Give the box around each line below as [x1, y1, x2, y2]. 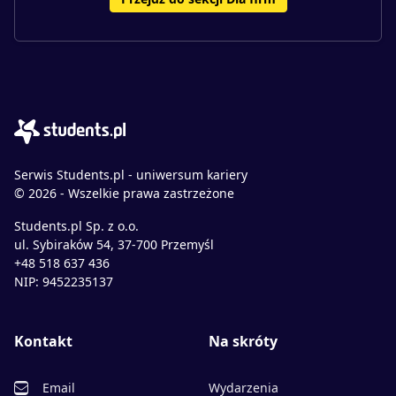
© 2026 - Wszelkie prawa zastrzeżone [14, 185, 234, 202]
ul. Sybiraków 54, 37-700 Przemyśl [14, 236, 214, 254]
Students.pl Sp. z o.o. [14, 217, 139, 235]
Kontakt [14, 331, 72, 352]
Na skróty [209, 331, 278, 352]
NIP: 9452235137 [14, 273, 113, 291]
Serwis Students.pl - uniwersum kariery [14, 166, 247, 184]
